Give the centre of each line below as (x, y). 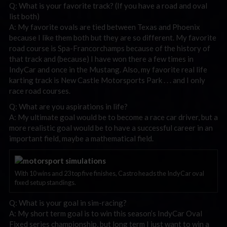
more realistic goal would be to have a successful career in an (111, 128)
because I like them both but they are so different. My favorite (113, 37)
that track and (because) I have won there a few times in (101, 59)
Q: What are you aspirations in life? (68, 106)
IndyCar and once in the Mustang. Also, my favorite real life (108, 69)
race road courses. (40, 90)
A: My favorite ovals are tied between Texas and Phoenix (105, 27)
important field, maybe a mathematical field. (81, 138)
